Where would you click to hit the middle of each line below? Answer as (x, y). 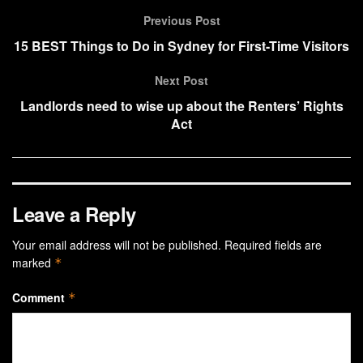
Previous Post (181, 21)
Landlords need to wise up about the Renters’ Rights (181, 106)
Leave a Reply (74, 214)
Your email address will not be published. (117, 245)
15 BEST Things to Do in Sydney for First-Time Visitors (181, 46)
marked (33, 263)
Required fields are (273, 245)
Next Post (181, 81)
